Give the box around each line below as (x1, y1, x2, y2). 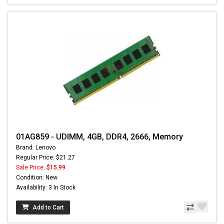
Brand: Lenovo (16, 143, 55, 151)
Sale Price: (16, 163, 46, 171)
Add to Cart (32, 203, 64, 211)
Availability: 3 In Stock (16, 183, 75, 191)
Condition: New (16, 173, 57, 181)
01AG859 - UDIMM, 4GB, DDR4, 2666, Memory (16, 131, 183, 141)
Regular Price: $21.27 (16, 153, 75, 161)
